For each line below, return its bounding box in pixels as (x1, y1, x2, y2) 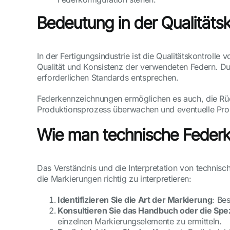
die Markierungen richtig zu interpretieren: (37, 174, 191, 184)
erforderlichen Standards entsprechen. (37, 72, 179, 83)
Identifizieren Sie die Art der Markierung (57, 195, 213, 205)
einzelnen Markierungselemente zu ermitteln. (57, 216, 222, 227)
